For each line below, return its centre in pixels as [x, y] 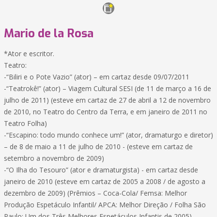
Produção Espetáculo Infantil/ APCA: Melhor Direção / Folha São [105, 205]
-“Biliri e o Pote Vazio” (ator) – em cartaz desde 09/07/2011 [97, 77]
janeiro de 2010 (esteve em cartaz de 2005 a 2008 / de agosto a [105, 181]
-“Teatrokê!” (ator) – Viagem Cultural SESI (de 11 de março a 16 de [108, 88]
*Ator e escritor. [29, 54]
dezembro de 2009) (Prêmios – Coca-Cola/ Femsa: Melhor [95, 193]
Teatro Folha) [25, 123]
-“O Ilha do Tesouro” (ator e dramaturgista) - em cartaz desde [101, 170]
